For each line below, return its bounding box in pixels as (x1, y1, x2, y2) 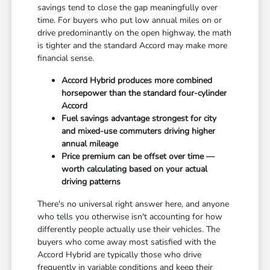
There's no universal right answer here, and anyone (37, 198, 230, 210)
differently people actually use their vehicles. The (37, 224, 221, 236)
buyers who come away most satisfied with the (37, 236, 216, 248)
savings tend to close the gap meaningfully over (37, 2, 218, 14)
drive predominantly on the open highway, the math (37, 27, 232, 39)
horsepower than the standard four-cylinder (61, 87, 227, 99)
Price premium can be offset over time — (61, 151, 215, 163)
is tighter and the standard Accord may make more (37, 40, 228, 52)
